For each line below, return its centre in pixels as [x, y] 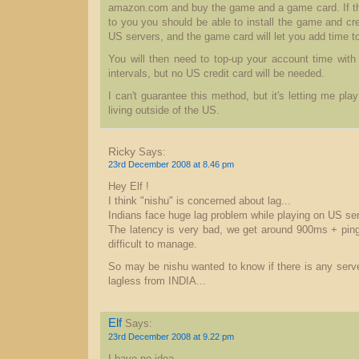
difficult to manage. [153, 244]
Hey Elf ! [129, 187]
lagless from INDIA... [157, 281]
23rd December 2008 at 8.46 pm [171, 164]
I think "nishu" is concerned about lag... [200, 201]
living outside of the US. [164, 111]
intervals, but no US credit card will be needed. [216, 74]
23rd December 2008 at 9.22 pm [171, 337]
